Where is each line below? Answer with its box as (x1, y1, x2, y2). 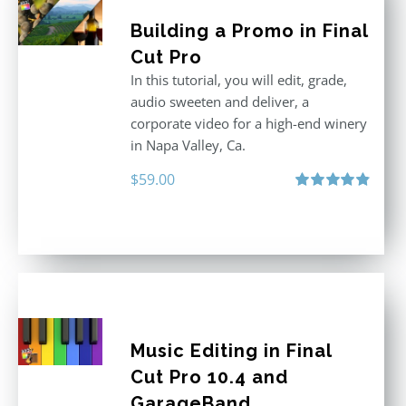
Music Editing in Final (130, 340, 332, 362)
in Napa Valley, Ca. (130, 136, 246, 154)
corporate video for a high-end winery (130, 114, 367, 132)
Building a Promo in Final (130, 20, 368, 42)
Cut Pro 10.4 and (130, 366, 288, 388)
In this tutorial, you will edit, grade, (130, 71, 347, 89)
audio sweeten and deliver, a (130, 92, 309, 111)
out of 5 (295, 208, 333, 223)
